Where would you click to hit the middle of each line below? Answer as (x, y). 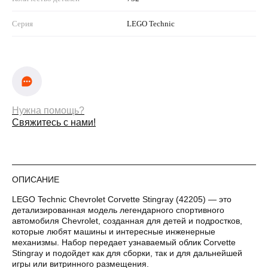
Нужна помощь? (48, 110)
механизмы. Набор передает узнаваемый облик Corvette (124, 242)
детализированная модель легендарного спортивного (118, 210)
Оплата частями (134, 227)
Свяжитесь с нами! (54, 122)
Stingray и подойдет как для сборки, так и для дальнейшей (127, 253)
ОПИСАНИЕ (36, 179)
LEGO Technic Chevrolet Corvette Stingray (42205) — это (122, 199)
